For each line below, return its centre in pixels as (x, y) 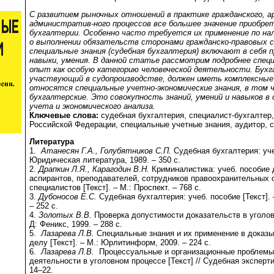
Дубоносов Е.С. (69, 197)
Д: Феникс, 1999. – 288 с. (76, 224)
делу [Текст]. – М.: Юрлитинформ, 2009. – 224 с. (120, 243)
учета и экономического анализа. (92, 106)
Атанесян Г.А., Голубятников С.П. (107, 151)
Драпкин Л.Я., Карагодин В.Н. (94, 169)
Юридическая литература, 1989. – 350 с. (105, 160)
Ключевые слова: (64, 115)
